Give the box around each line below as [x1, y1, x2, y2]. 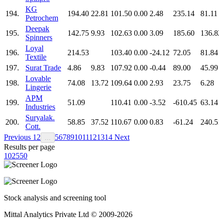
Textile [25, 52, 46, 61]
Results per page [4, 142, 55, 151]
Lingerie [25, 83, 51, 91]
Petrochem [25, 13, 58, 22]
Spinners [25, 33, 52, 42]
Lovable [25, 74, 51, 83]
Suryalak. [25, 113, 55, 122]
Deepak [25, 24, 49, 33]
